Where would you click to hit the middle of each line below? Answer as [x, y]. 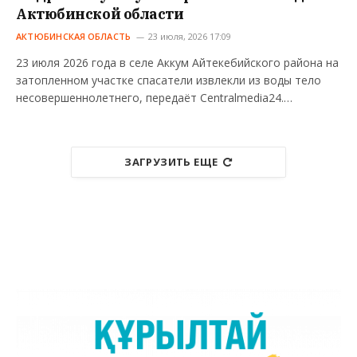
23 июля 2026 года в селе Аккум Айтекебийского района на [177, 62]
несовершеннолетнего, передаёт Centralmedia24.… [154, 97]
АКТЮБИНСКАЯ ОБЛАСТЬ [74, 36]
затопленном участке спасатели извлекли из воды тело [169, 80]
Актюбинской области [100, 14]
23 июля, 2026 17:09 [190, 36]
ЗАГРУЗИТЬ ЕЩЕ [171, 161]
